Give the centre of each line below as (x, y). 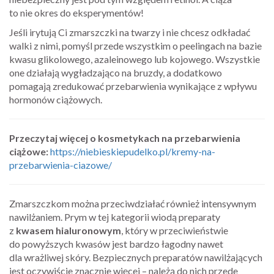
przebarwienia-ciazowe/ (61, 165)
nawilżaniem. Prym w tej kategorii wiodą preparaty (115, 217)
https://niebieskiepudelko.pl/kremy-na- (133, 151)
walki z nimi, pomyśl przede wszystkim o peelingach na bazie (135, 45)
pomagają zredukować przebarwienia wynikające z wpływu (133, 86)
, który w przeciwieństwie (175, 230)
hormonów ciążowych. (56, 99)
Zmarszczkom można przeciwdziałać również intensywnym (133, 203)
